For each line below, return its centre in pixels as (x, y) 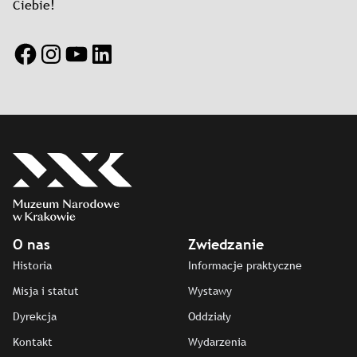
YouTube (100, 53)
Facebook (53, 53)
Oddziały (210, 317)
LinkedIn (124, 53)
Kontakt (33, 342)
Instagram (80, 53)
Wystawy (210, 291)
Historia (32, 266)
